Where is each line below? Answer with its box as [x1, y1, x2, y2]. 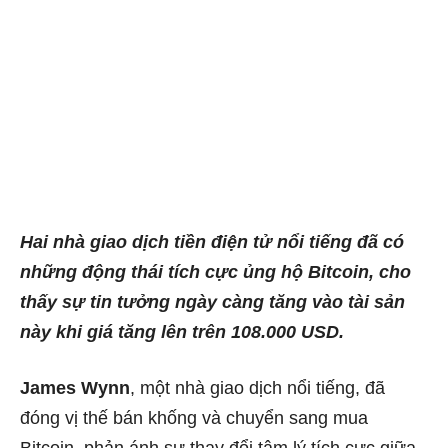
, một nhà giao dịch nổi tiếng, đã [130, 378, 385, 399]
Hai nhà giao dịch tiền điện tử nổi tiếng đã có [20, 232, 404, 253]
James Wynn [20, 378, 130, 399]
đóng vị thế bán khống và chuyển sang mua [20, 408, 368, 429]
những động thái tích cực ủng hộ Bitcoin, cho [20, 262, 411, 283]
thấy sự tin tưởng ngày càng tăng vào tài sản [20, 292, 405, 313]
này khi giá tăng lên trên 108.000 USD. [20, 322, 344, 343]
